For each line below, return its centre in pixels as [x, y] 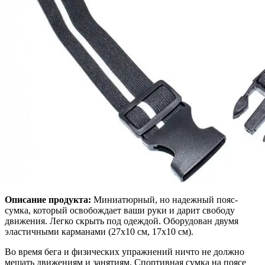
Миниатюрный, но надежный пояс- [164, 199]
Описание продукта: [48, 199]
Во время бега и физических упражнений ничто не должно [125, 251]
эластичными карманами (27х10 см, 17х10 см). [99, 231]
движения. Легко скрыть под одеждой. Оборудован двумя [122, 221]
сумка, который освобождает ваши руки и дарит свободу [120, 210]
